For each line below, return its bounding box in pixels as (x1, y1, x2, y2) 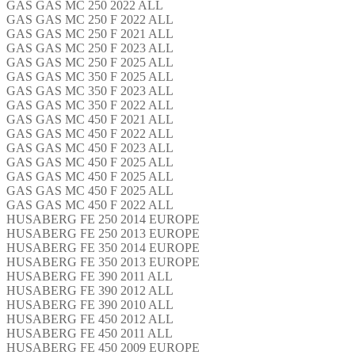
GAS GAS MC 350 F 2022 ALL (6, 97, 174, 112)
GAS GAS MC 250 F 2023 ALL (6, 40, 174, 55)
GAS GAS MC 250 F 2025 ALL (6, 55, 174, 69)
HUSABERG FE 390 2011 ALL (6, 269, 173, 283)
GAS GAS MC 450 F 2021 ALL (6, 112, 174, 126)
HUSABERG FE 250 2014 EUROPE (6, 212, 200, 226)
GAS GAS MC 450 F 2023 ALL (6, 140, 174, 155)
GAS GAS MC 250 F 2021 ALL (6, 26, 174, 40)
